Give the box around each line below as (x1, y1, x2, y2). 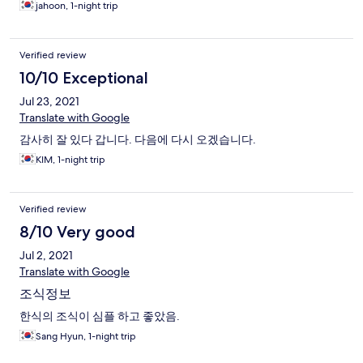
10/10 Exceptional (19, 68, 148, 88)
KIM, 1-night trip (36, 153, 105, 167)
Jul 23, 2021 (19, 94, 79, 109)
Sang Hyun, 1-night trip (36, 330, 136, 344)
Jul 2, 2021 (19, 248, 73, 263)
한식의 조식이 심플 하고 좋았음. (19, 309, 180, 324)
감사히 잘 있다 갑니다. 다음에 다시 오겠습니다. (19, 132, 256, 147)
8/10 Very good (19, 222, 135, 242)
